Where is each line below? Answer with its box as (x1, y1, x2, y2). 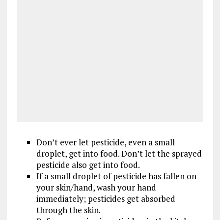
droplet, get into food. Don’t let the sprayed (36, 148, 202, 160)
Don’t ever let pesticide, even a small (36, 137, 175, 148)
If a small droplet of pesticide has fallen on (36, 170, 196, 182)
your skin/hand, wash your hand (36, 182, 156, 193)
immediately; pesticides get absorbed (36, 193, 175, 205)
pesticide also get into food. (36, 159, 140, 171)
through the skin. (36, 204, 101, 216)
